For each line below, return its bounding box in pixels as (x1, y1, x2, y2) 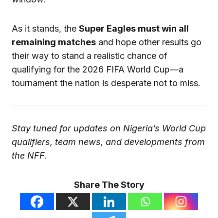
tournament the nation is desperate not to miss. (12, 78, 200, 89)
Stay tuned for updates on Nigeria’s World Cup (12, 123, 206, 134)
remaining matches (12, 37, 96, 48)
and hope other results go (96, 37, 201, 48)
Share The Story (73, 180, 145, 190)
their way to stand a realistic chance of (12, 51, 167, 61)
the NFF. (12, 150, 47, 161)
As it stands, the (12, 23, 79, 34)
